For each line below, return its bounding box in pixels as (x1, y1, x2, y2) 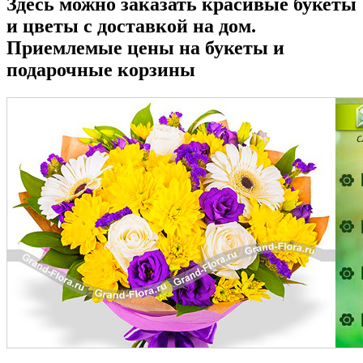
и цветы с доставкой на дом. (6, 15, 256, 36)
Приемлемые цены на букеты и (6, 36, 284, 58)
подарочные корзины (6, 58, 195, 80)
